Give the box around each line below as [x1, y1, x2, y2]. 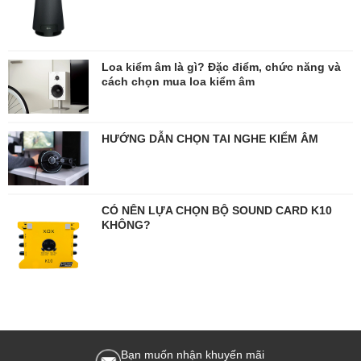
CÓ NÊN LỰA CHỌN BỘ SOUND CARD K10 [102, 202, 332, 217]
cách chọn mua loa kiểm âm [102, 74, 255, 89]
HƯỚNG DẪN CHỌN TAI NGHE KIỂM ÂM [102, 131, 318, 145]
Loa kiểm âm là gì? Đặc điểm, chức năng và [102, 60, 341, 74]
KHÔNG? [102, 217, 151, 231]
